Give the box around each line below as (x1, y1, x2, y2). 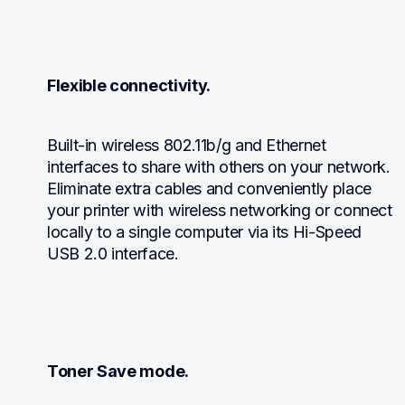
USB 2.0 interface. (47, 244, 179, 264)
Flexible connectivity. (47, 76, 211, 96)
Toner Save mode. (47, 362, 189, 381)
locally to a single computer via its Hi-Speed (47, 222, 362, 242)
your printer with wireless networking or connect (47, 201, 392, 221)
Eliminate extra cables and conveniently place (47, 179, 372, 199)
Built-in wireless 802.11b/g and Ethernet (47, 136, 326, 155)
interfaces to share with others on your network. (47, 157, 391, 177)
